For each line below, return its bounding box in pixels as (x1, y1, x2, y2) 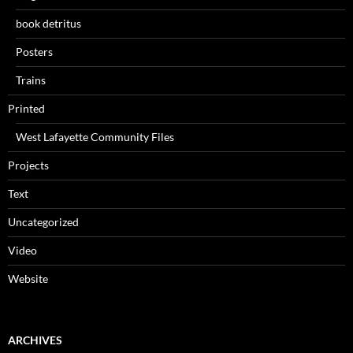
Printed (8, 102, 45, 115)
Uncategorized (8, 215, 79, 229)
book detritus (16, 17, 81, 30)
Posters (16, 45, 53, 58)
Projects (8, 158, 49, 172)
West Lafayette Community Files (16, 130, 174, 143)
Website (8, 272, 48, 285)
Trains (16, 73, 46, 87)
